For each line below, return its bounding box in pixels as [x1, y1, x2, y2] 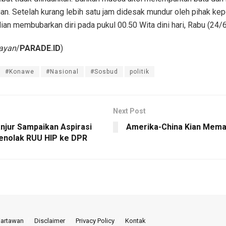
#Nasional [46, 68, 79, 75]
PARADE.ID [20, 43, 61, 53]
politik [130, 68, 149, 75]
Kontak [125, 216, 146, 224]
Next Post [113, 106, 146, 115]
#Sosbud [90, 68, 118, 75]
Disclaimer [34, 216, 65, 224]
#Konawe [5, 68, 34, 75]
